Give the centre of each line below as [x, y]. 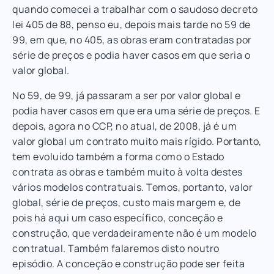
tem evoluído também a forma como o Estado [118, 156]
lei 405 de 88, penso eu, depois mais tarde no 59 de [131, 24]
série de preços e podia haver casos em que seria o [131, 55]
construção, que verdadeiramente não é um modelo [135, 233]
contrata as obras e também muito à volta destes [128, 172]
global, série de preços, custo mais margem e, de [126, 202]
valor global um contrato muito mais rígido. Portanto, [137, 141]
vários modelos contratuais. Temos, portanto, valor [132, 187]
